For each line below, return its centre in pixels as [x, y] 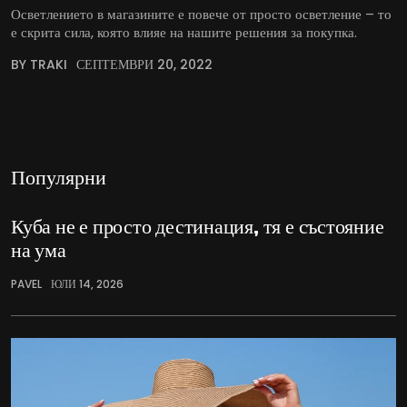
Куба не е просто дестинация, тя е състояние [198, 225]
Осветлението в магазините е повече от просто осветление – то [201, 15]
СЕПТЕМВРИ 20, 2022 [144, 65]
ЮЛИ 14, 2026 [87, 284]
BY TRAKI [39, 65]
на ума [39, 249]
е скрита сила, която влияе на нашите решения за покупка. [184, 33]
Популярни [59, 176]
